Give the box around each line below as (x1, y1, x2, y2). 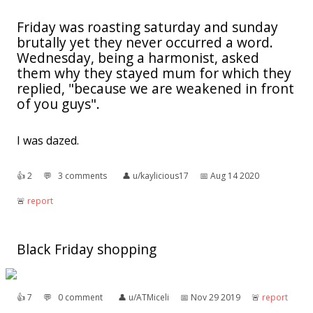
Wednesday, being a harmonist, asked (17, 48, 259, 67)
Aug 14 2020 (210, 169, 259, 182)
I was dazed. (17, 132, 79, 148)
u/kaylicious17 (133, 169, 189, 182)
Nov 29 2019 (191, 291, 240, 303)
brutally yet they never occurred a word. (17, 32, 273, 52)
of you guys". (17, 94, 100, 113)
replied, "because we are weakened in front (17, 78, 294, 98)
